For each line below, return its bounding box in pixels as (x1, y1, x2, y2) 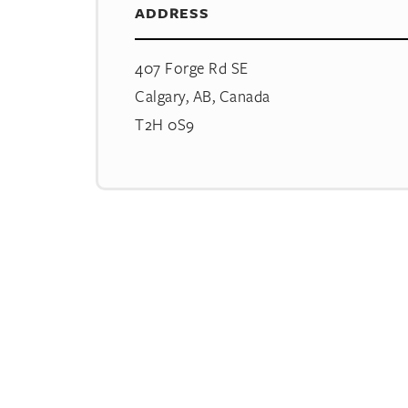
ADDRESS (135, 3, 209, 23)
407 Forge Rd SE (135, 57, 249, 78)
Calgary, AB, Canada (135, 86, 270, 107)
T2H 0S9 (135, 114, 195, 135)
